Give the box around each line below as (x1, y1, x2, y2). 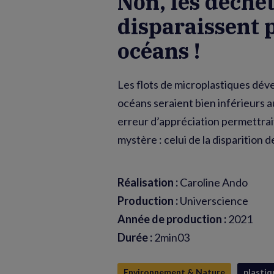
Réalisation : (117, 176, 178, 189)
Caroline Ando (178, 176, 248, 189)
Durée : (117, 231, 152, 244)
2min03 (152, 231, 190, 244)
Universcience (178, 194, 248, 207)
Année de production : (117, 212, 226, 226)
